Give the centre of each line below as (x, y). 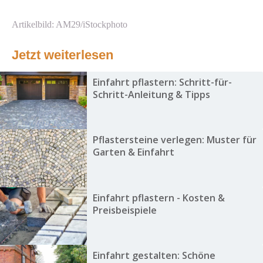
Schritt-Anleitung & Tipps (151, 95)
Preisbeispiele (124, 210)
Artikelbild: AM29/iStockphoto (70, 25)
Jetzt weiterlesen (63, 55)
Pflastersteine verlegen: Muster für (174, 140)
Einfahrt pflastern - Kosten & (159, 198)
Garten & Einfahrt (133, 152)
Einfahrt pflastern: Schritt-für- (162, 82)
